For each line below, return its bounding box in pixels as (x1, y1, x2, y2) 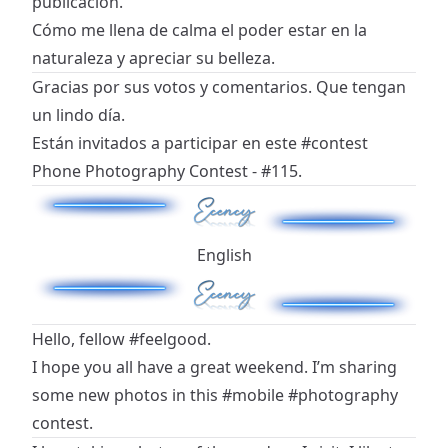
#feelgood (129, 327, 207, 350)
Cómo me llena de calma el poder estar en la (32, 18, 367, 41)
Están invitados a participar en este (32, 131, 301, 154)
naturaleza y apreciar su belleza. (32, 46, 275, 69)
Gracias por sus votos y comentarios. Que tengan (32, 75, 406, 98)
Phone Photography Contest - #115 (32, 159, 298, 182)
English (196, 243, 252, 266)
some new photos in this (32, 383, 222, 406)
